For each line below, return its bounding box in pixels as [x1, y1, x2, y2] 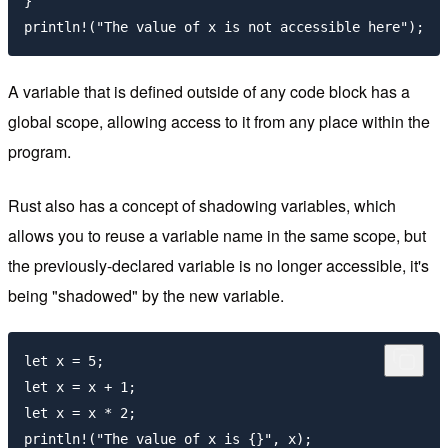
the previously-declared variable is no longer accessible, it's [8, 253, 429, 277]
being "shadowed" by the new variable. [8, 283, 284, 307]
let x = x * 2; [24, 404, 136, 421]
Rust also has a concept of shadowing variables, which [8, 193, 396, 217]
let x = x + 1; [24, 378, 136, 395]
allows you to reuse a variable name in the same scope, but [8, 223, 426, 247]
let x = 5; [24, 352, 104, 369]
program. [8, 139, 71, 163]
